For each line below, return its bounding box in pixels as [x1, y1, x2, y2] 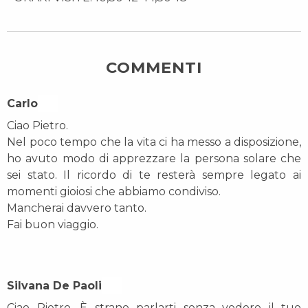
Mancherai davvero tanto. [7, 201, 146, 214]
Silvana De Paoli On [7, 279, 122, 292]
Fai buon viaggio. [7, 218, 98, 231]
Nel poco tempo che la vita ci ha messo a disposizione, [7, 135, 301, 148]
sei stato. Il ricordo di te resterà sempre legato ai [7, 168, 301, 181]
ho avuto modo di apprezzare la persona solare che [7, 152, 301, 165]
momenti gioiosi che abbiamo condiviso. [7, 185, 221, 198]
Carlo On [7, 97, 58, 110]
